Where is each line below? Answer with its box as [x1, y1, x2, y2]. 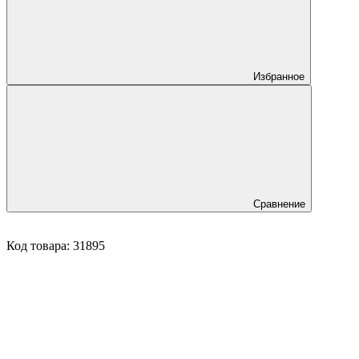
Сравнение [253, 197, 305, 210]
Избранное [253, 70, 305, 83]
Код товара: [6, 238, 73, 252]
